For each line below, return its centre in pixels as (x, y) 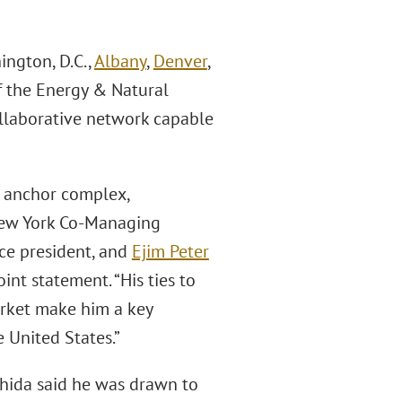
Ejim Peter (170, 251)
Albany (120, 61)
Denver (180, 61)
